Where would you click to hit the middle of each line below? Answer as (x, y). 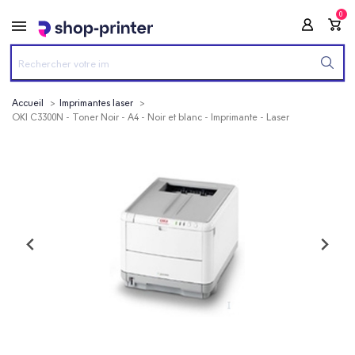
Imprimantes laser (96, 103)
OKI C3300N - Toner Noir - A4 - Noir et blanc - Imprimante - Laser (151, 117)
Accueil (28, 103)
